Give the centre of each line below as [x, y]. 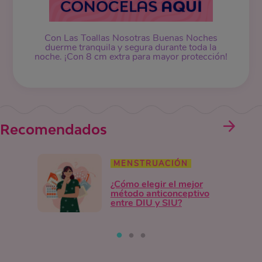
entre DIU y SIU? [146, 203]
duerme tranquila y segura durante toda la [131, 47]
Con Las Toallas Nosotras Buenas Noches [131, 38]
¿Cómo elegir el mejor [156, 184]
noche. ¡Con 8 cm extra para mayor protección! [131, 57]
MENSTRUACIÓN [151, 163]
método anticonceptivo [160, 193]
